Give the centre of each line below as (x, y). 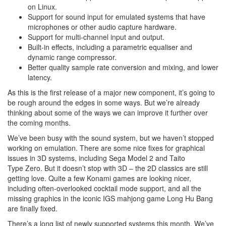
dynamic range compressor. (72, 57)
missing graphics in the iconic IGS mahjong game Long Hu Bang (110, 199)
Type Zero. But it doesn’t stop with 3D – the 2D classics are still (108, 168)
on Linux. (42, 7)
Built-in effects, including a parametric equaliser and (110, 47)
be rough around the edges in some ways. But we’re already (104, 103)
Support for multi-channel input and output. (96, 37)
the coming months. (39, 123)
